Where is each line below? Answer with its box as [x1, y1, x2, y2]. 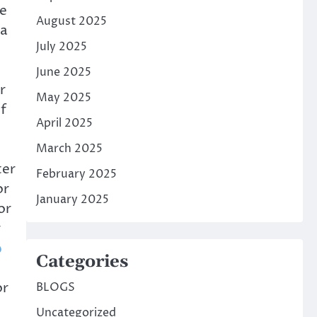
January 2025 [35, 192, 109, 207]
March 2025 [35, 141, 103, 156]
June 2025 [35, 64, 91, 80]
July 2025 [35, 39, 87, 54]
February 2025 [35, 166, 117, 182]
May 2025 [35, 90, 91, 105]
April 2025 [35, 115, 93, 131]
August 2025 [35, 13, 107, 29]
